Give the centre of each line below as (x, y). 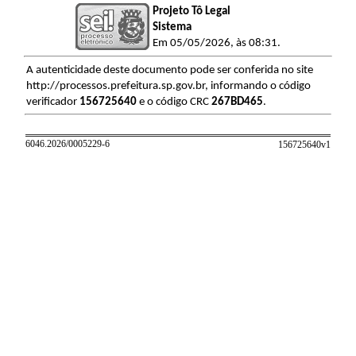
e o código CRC (174, 102)
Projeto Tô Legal (191, 11)
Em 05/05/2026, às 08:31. (216, 43)
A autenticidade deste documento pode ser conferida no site (169, 70)
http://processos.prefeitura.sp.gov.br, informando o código (168, 86)
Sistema (172, 27)
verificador (52, 102)
